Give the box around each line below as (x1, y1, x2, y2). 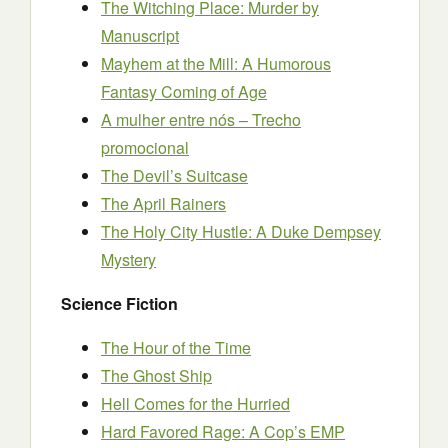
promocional (101, 136, 189, 159)
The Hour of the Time (101, 336, 251, 359)
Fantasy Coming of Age (101, 80, 267, 103)
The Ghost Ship (101, 364, 212, 387)
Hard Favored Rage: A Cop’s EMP (101, 420, 345, 443)
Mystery (101, 248, 156, 271)
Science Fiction (61, 292, 178, 315)
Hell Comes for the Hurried (101, 392, 290, 415)
